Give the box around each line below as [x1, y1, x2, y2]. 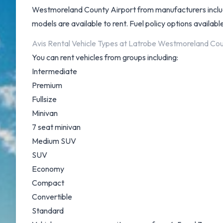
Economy [32, 164, 64, 174]
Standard [32, 206, 64, 216]
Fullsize [32, 94, 57, 104]
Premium [32, 80, 62, 90]
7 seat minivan [32, 122, 81, 132]
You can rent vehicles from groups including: [32, 52, 178, 62]
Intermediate [32, 66, 77, 76]
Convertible [32, 192, 72, 202]
